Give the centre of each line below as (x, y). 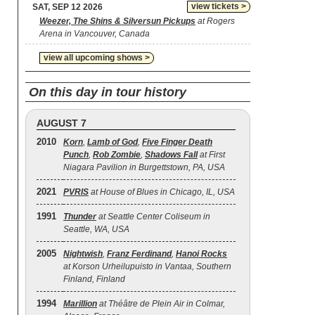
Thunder (80, 217)
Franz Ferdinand (139, 254)
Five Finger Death (177, 142)
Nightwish (83, 254)
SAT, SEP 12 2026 (67, 7)
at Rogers (215, 21)
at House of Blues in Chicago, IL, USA (162, 192)
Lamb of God (112, 142)
